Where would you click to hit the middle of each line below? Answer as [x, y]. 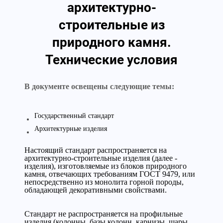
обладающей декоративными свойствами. [96, 190]
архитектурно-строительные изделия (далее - [101, 158]
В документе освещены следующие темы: [99, 86]
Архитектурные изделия [71, 129]
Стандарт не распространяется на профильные [104, 214]
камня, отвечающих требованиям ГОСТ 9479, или [110, 174]
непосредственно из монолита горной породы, [104, 182]
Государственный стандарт [74, 116]
